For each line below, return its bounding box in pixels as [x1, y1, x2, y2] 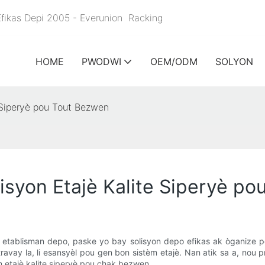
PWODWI [82, 55, 121, 67]
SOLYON [215, 55, 253, 67]
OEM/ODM [150, 55, 198, 67]
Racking [125, 12, 163, 24]
